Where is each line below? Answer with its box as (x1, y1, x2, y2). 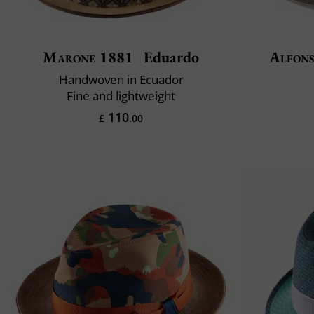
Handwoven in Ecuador (58, 71, 184, 88)
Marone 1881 (43, 47, 134, 68)
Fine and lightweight (67, 88, 175, 104)
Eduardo (139, 47, 199, 68)
